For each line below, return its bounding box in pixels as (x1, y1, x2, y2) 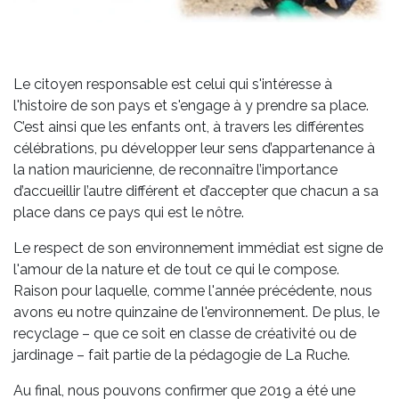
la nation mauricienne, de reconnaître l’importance (13, 161, 338, 179)
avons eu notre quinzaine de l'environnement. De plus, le (13, 304, 379, 322)
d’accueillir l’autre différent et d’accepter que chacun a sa (13, 183, 379, 200)
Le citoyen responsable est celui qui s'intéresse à (13, 76, 332, 94)
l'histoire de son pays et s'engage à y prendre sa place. (13, 97, 369, 115)
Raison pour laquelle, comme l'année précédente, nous (13, 282, 372, 300)
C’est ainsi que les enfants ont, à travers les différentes (13, 118, 364, 136)
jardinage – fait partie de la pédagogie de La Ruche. (13, 346, 350, 364)
